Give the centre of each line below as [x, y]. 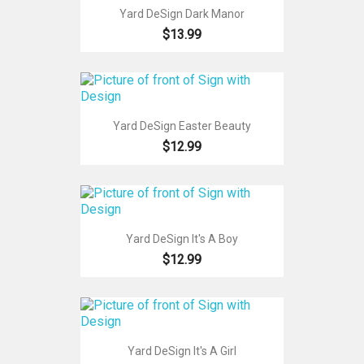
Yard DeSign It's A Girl [182, 351]
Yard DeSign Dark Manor [182, 13]
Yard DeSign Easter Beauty [182, 126]
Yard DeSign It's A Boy [182, 238]
